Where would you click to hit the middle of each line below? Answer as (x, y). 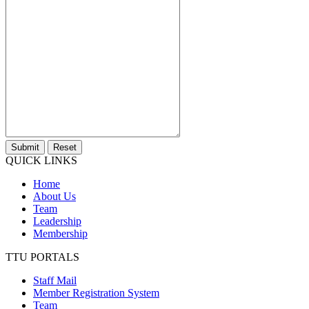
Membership (60, 233)
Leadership (57, 221)
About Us (54, 196)
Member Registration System (96, 293)
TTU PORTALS (42, 257)
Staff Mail (55, 280)
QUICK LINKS (41, 160)
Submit (25, 147)
